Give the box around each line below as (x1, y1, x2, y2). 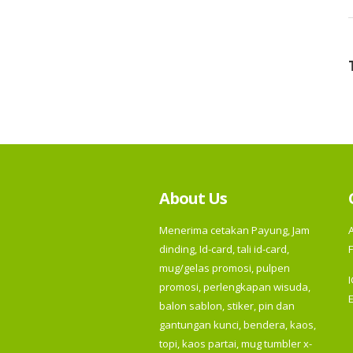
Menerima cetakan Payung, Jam (159, 223, 310, 238)
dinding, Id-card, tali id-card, (159, 242, 289, 257)
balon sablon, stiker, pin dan (159, 299, 295, 314)
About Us (159, 187, 227, 209)
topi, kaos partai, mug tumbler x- (159, 336, 312, 351)
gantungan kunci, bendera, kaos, (159, 318, 316, 333)
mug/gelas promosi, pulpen (159, 261, 290, 276)
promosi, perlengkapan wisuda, (159, 280, 310, 295)
